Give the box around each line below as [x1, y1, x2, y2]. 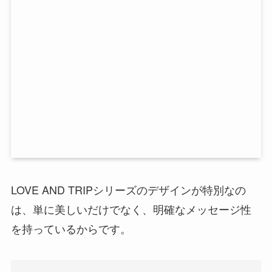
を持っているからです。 [10, 220, 131, 236]
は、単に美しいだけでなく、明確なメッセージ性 [10, 200, 251, 217]
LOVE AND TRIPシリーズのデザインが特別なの [10, 181, 246, 197]
